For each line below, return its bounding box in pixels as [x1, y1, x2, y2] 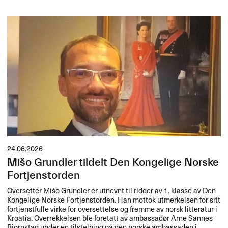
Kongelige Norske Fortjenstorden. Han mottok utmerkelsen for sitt [7, 193, 221, 205]
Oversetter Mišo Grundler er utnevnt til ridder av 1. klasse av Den [7, 184, 216, 196]
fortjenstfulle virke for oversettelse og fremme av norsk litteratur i [7, 203, 218, 214]
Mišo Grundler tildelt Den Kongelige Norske [7, 156, 219, 169]
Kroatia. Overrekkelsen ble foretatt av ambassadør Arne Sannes [7, 212, 213, 223]
